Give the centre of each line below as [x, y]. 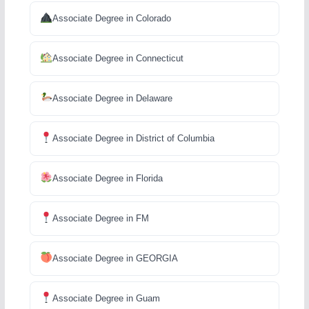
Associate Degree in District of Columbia [133, 138]
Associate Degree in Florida [107, 178]
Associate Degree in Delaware [112, 98]
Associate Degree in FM [100, 218]
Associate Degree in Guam [106, 298]
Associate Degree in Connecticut [118, 58]
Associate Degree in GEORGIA [115, 258]
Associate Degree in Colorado [111, 18]
